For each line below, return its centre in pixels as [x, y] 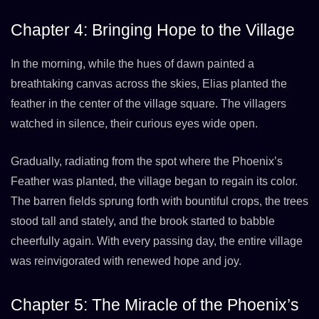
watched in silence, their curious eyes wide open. [134, 123]
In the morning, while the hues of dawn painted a [132, 63]
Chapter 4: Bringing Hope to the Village [153, 30]
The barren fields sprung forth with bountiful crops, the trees [159, 201]
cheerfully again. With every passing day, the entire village [157, 241]
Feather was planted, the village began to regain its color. [154, 181]
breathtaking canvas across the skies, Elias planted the [149, 83]
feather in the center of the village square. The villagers [148, 103]
